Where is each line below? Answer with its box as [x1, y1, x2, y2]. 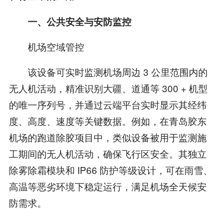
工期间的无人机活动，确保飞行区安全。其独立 [8, 147, 207, 161]
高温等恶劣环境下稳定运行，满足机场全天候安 [8, 179, 207, 193]
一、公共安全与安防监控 [27, 14, 131, 28]
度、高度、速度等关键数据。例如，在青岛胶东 [8, 114, 207, 128]
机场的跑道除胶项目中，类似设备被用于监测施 [8, 130, 207, 144]
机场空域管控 [8, 40, 84, 54]
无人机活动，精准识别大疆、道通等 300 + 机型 [8, 81, 208, 95]
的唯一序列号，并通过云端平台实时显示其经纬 [8, 98, 207, 111]
